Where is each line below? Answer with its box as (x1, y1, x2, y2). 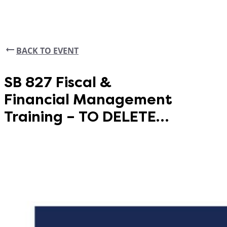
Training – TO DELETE (4, 108, 156, 126)
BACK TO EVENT (16, 45, 79, 56)
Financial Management (4, 91, 172, 108)
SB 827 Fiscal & (4, 74, 111, 91)
